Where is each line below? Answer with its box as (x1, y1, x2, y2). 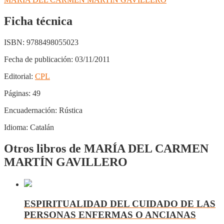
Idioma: (4, 123, 28, 132)
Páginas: (4, 89, 30, 98)
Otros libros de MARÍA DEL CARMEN (4, 142, 208, 155)
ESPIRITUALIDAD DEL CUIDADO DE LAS (24, 198, 215, 209)
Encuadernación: (4, 106, 57, 115)
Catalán (28, 123, 54, 132)
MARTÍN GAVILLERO (4, 155, 127, 169)
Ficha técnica (4, 14, 72, 28)
